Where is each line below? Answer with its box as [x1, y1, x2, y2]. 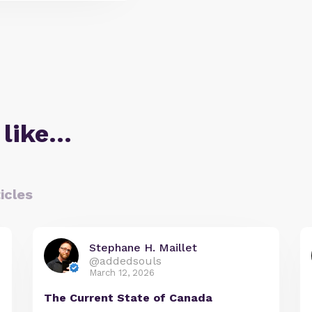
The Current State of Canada [44, 291, 213, 304]
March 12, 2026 [89, 267, 155, 278]
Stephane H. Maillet [89, 241, 198, 254]
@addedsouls [89, 254, 162, 267]
